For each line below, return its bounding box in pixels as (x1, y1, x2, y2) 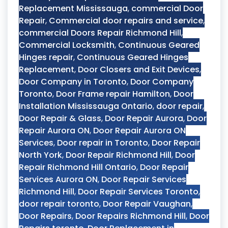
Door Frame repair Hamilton (56, 88, 170, 100)
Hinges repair (19, 51, 73, 63)
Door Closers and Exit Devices (78, 64, 199, 75)
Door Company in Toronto (19, 76, 127, 88)
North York (19, 149, 62, 161)
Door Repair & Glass (19, 112, 101, 124)
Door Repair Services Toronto (78, 186, 198, 197)
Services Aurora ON (19, 174, 98, 185)
